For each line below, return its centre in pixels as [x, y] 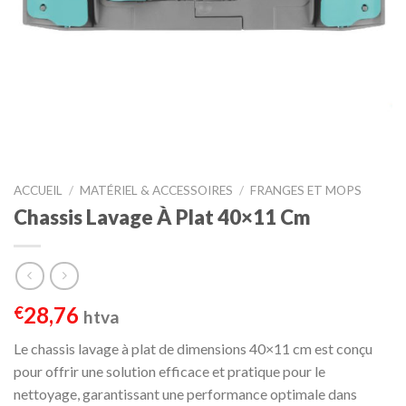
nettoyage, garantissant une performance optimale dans [185, 394]
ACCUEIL [38, 190]
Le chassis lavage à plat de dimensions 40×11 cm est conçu [193, 349]
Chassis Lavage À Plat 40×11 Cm [162, 217]
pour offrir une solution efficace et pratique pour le [169, 372]
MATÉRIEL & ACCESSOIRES [157, 190]
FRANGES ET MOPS [306, 190]
